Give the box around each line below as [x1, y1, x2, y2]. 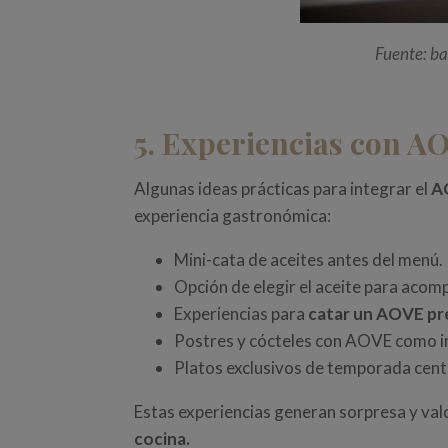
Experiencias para [174, 303, 309, 325]
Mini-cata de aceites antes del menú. [174, 249, 444, 271]
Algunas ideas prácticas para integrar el [134, 178, 432, 200]
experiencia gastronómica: [134, 205, 332, 227]
